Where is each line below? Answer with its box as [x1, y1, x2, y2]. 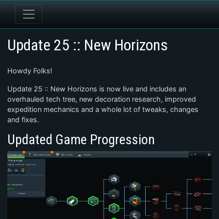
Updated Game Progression [7, 131, 155, 148]
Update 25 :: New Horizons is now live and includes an [7, 85, 186, 93]
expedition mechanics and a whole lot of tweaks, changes [7, 105, 198, 113]
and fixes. [7, 115, 39, 124]
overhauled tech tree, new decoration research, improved [7, 95, 196, 103]
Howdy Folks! [7, 66, 52, 75]
